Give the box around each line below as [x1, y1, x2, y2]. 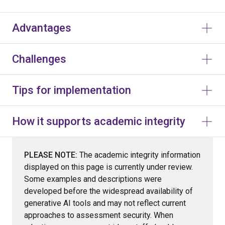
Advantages [12, 22, 71, 34]
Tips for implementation [12, 84, 131, 96]
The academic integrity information [77, 150, 200, 160]
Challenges [12, 53, 66, 65]
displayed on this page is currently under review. [24, 162, 193, 172]
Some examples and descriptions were [24, 174, 162, 184]
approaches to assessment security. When [24, 210, 173, 220]
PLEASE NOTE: [24, 150, 77, 160]
